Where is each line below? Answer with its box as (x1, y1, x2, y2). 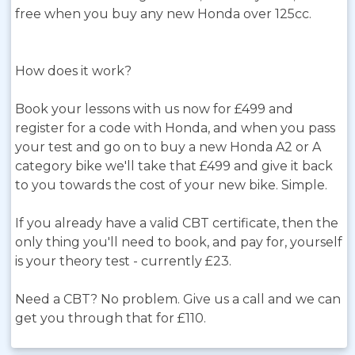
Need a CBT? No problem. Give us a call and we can (15, 292, 341, 307)
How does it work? (15, 63, 132, 78)
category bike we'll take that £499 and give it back (15, 158, 333, 174)
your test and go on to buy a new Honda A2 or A (15, 139, 321, 155)
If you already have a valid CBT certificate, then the (15, 216, 338, 231)
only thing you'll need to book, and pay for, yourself (15, 235, 342, 250)
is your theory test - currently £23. (15, 254, 231, 269)
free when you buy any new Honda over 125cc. (15, 6, 311, 21)
